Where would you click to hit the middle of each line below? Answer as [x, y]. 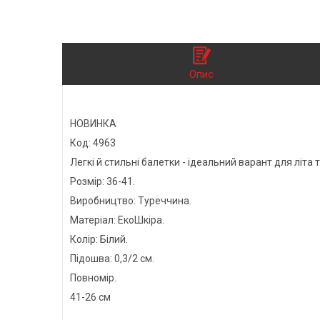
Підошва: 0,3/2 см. [112, 258]
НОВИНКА [93, 123]
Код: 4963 [93, 142]
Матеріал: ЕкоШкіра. [117, 220]
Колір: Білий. [99, 239]
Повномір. [93, 277]
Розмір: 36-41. [102, 181]
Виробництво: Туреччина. [131, 200]
